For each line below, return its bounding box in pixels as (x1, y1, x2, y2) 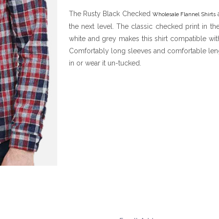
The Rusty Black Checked (69, 10, 153, 18)
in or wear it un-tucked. (69, 59, 141, 67)
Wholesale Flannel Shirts (152, 11, 216, 18)
